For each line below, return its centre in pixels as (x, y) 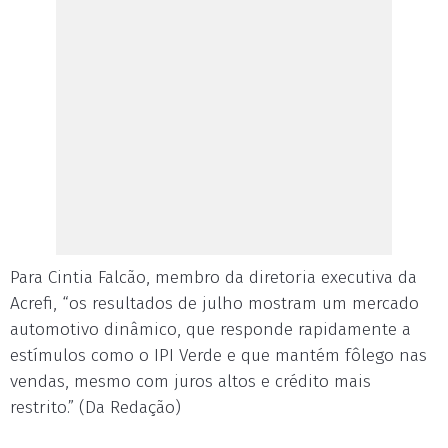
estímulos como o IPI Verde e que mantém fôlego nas (218, 355)
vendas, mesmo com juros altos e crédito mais (190, 381)
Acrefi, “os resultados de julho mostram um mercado (214, 303)
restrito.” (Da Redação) (95, 407)
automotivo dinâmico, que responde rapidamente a (210, 329)
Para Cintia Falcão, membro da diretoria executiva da (213, 277)
